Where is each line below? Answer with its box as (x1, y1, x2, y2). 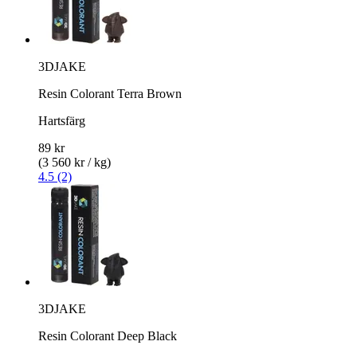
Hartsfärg (38, 113, 85, 127)
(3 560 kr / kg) (38, 155, 111, 169)
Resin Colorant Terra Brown (38, 86, 182, 100)
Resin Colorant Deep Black (38, 328, 177, 343)
